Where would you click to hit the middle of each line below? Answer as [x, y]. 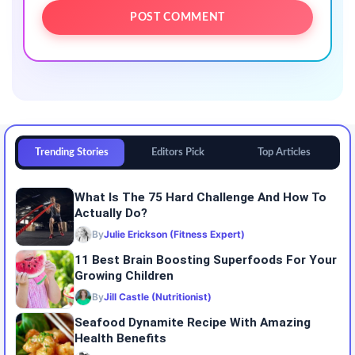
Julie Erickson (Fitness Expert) [174, 235]
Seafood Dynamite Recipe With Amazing [193, 323]
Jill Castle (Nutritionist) [158, 297]
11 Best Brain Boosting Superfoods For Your [206, 260]
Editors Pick [177, 152]
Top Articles [284, 152]
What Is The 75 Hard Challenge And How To [200, 198]
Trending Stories [71, 152]
